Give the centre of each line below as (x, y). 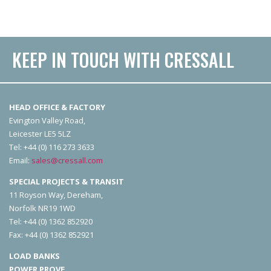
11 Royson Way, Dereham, (56, 195)
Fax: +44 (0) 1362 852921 (51, 235)
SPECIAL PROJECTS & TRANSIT (67, 182)
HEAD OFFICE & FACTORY (57, 107)
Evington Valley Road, (47, 121)
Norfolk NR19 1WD (42, 208)
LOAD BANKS (34, 256)
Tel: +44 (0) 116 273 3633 (52, 147)
